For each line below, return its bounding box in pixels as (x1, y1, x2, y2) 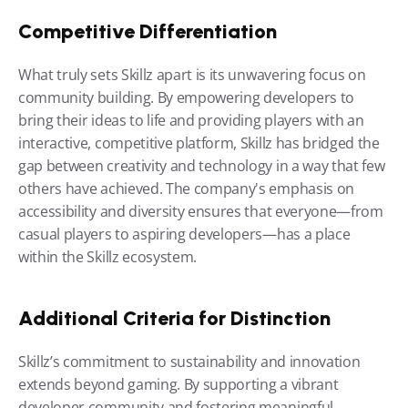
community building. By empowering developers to (18, 87, 354, 107)
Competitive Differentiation (18, 19, 277, 44)
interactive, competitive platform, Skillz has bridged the (18, 133, 380, 153)
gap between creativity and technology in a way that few (18, 156, 385, 176)
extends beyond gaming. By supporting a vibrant (18, 374, 339, 394)
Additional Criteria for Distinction (18, 306, 331, 331)
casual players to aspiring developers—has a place (18, 224, 351, 244)
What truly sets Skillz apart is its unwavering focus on (18, 65, 366, 85)
